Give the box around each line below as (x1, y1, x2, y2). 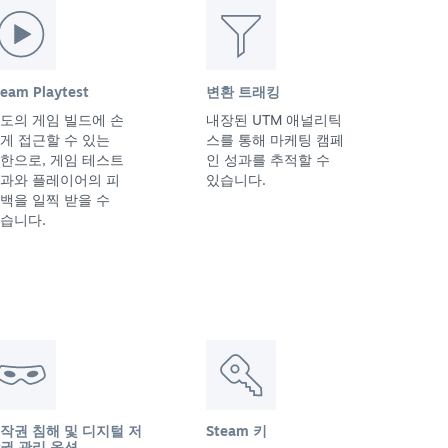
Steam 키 (206, 422, 267, 440)
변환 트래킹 (206, 82, 280, 100)
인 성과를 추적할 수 (206, 150, 330, 168)
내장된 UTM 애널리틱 (206, 110, 342, 128)
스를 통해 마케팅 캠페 (206, 130, 344, 148)
